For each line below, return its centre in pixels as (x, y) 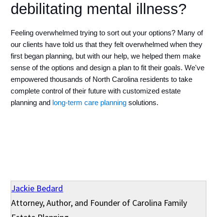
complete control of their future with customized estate (96, 91)
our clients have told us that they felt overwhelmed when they (107, 44)
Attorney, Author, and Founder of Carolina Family (99, 202)
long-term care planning (90, 102)
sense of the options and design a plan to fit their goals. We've (108, 68)
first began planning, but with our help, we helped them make (106, 56)
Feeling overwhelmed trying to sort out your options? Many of (107, 33)
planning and (32, 102)
